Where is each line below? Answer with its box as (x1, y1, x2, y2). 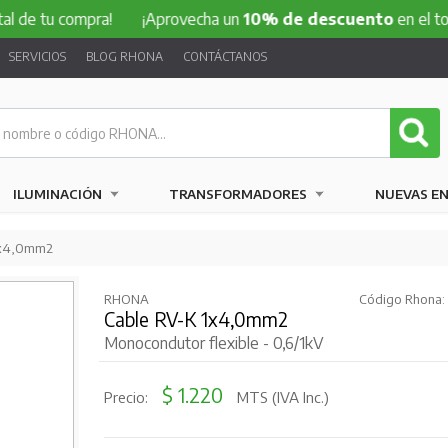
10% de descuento (181, 9, 332, 29)
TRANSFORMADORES (169, 186, 308, 202)
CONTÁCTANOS (182, 49, 267, 64)
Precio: (103, 388, 152, 406)
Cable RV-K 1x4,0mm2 (103, 307, 288, 331)
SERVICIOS (8, 49, 66, 64)
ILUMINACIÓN (12, 186, 102, 202)
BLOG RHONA (85, 49, 163, 64)
